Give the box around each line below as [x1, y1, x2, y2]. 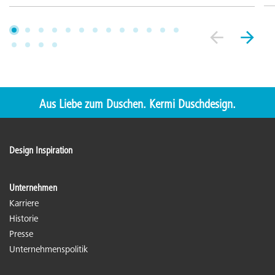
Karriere [9, 199, 39, 209]
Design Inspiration [9, 145, 72, 156]
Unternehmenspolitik [9, 245, 88, 255]
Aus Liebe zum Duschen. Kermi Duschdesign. [39, 99, 236, 112]
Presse [9, 230, 33, 239]
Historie [9, 214, 38, 224]
